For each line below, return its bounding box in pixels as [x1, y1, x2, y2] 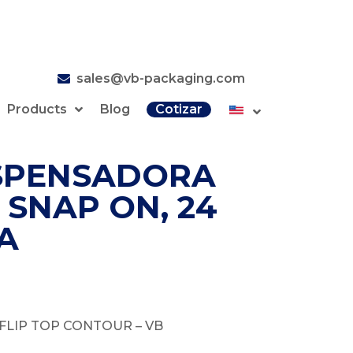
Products [7, 102, 68, 117]
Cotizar [155, 102, 203, 117]
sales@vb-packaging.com [76, 71, 245, 87]
